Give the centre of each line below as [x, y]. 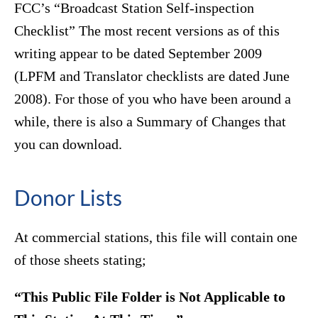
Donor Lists [68, 198]
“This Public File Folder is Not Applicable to [150, 297]
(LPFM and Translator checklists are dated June [152, 76]
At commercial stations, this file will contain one [156, 237]
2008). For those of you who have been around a [153, 99]
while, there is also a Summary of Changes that [150, 122]
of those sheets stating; [80, 260]
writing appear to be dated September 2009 [138, 54]
